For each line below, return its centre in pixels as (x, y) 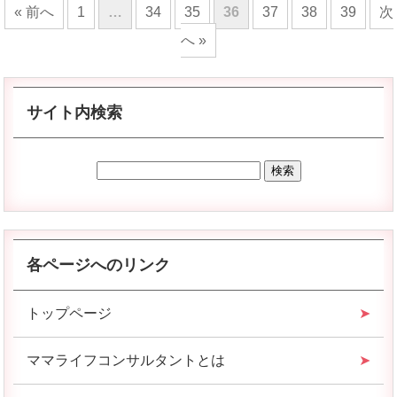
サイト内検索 (75, 112)
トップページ (70, 313)
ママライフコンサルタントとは (126, 360)
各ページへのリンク (99, 265)
